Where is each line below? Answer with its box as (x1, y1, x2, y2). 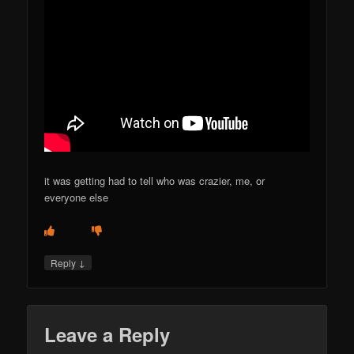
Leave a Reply (44, 321, 171, 348)
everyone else (44, 189, 109, 205)
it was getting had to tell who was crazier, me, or (44, 172, 265, 188)
